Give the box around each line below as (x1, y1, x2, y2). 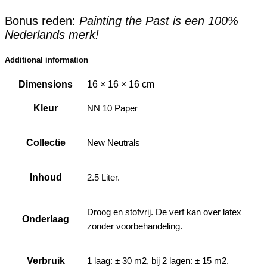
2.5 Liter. (87, 172, 120, 182)
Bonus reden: (5, 14, 79, 28)
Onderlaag (22, 213, 69, 224)
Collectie (26, 137, 66, 148)
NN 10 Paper (87, 103, 138, 113)
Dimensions (18, 79, 73, 89)
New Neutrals (87, 137, 140, 148)
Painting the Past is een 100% (79, 14, 238, 28)
